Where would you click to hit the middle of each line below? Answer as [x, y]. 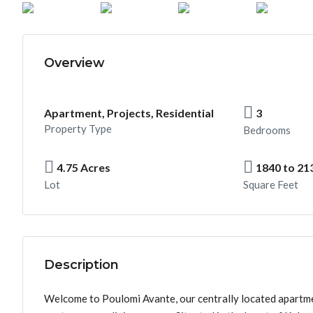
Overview [74, 63]
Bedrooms [267, 130]
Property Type [78, 128]
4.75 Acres [83, 167]
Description [81, 264]
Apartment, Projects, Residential [129, 112]
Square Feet [271, 184]
